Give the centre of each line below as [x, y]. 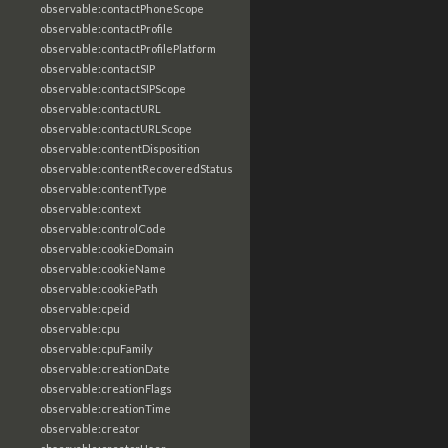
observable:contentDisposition [120, 148]
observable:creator [90, 428]
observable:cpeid [85, 308]
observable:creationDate [105, 368]
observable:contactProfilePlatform [128, 48]
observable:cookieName [103, 268]
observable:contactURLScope [116, 128]
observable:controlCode [103, 228]
